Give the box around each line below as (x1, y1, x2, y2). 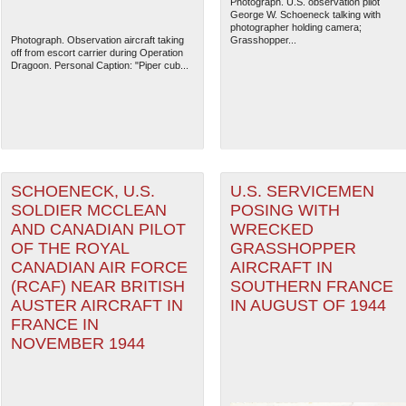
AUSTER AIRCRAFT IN (10, 296, 183, 315)
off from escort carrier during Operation (10, 47, 183, 59)
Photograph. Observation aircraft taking (10, 34, 184, 46)
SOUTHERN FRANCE (229, 277, 393, 296)
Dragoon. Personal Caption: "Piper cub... (10, 60, 188, 72)
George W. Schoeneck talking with (229, 9, 381, 21)
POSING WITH (229, 201, 340, 220)
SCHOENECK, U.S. (10, 182, 155, 201)
